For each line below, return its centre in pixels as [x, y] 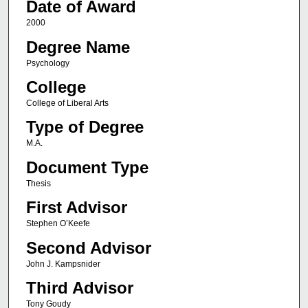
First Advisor [76, 208]
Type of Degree [85, 127]
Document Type [87, 167]
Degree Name [78, 47]
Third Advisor [79, 287]
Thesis [38, 183]
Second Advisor [88, 247]
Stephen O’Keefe [58, 224]
